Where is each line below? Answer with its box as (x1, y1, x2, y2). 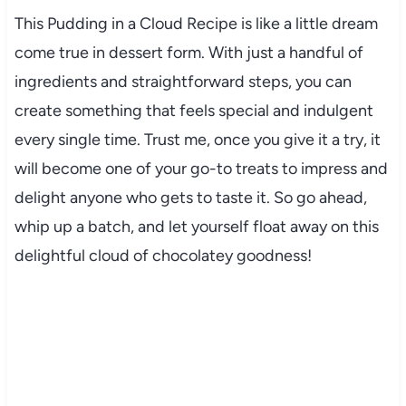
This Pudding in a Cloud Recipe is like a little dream (14, 13, 378, 34)
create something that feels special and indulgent (14, 100, 373, 121)
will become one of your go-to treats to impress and (14, 158, 388, 179)
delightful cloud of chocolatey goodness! (14, 245, 312, 266)
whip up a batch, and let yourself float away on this (14, 216, 379, 237)
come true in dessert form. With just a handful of (14, 42, 363, 63)
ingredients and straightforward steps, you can (14, 71, 352, 92)
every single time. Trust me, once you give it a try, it (14, 129, 381, 150)
